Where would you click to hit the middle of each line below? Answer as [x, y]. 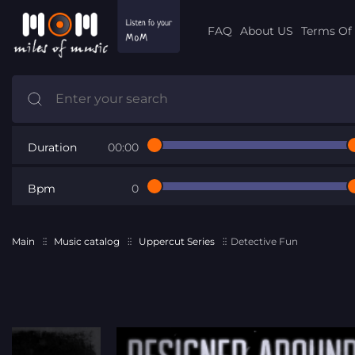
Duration [52, 147]
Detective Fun [264, 241]
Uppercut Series [177, 241]
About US [266, 31]
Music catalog [87, 241]
